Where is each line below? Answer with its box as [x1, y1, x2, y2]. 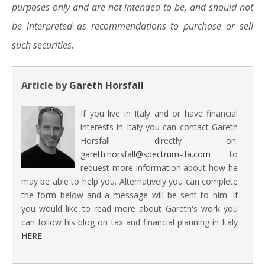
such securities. [12, 38, 74, 51]
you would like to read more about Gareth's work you [21, 203, 238, 214]
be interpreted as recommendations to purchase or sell [12, 20, 253, 33]
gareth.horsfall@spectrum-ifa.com [80, 148, 211, 160]
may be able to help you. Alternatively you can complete [21, 176, 238, 187]
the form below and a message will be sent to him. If [21, 189, 238, 201]
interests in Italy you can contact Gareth [80, 121, 238, 132]
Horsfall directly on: [80, 135, 238, 146]
